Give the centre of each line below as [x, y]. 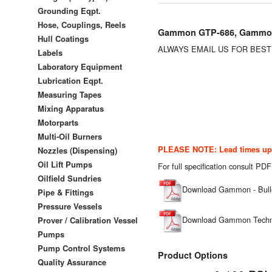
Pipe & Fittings [66, 192]
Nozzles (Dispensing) [77, 150]
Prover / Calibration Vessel [88, 220]
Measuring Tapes [70, 94]
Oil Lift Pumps [65, 164]
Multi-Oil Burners [70, 136]
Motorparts [58, 122]
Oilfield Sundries [70, 178]
